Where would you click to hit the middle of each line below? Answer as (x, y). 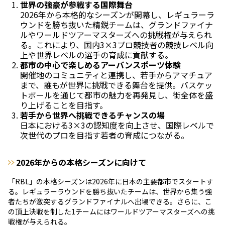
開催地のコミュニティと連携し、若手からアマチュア (116, 75)
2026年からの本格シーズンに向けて (81, 162)
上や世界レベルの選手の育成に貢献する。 (96, 54)
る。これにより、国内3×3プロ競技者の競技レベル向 (117, 44)
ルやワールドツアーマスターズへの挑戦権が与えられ (116, 34)
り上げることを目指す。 (64, 105)
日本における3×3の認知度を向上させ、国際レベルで (117, 125)
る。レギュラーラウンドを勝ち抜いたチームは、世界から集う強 (110, 191)
